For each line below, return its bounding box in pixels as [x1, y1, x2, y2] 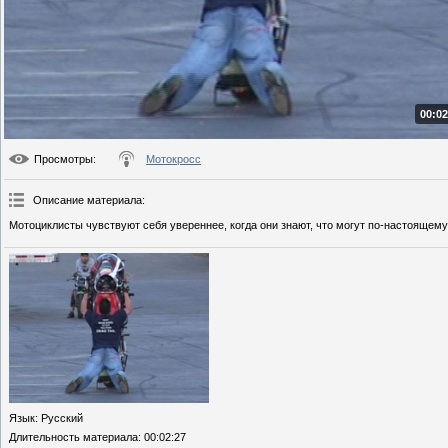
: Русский [35, 412, 83, 425]
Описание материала [33, 194, 142, 207]
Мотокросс [146, 153, 201, 166]
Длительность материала [9, 431, 138, 444]
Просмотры [34, 153, 93, 166]
